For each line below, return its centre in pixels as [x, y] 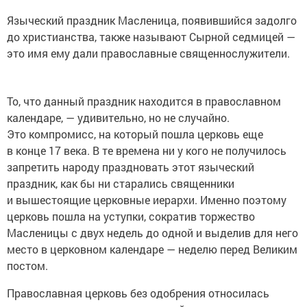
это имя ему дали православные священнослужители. [148, 53]
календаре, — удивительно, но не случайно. [118, 118]
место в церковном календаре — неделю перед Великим [152, 249]
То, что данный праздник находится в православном [144, 101]
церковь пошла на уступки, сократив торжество [131, 217]
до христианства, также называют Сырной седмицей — [151, 37]
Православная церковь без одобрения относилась [138, 293]
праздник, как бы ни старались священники [121, 184]
